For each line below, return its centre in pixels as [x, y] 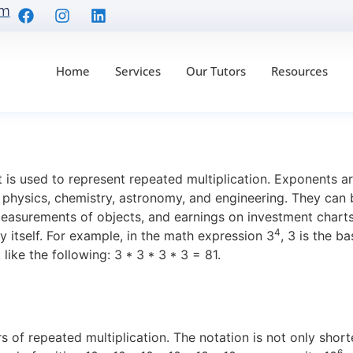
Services [138, 71]
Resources [300, 71]
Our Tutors [216, 71]
